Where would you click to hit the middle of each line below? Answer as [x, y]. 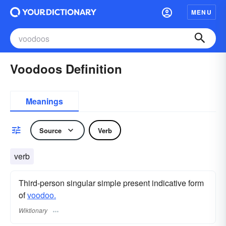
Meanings [44, 101]
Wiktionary [33, 210]
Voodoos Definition [66, 69]
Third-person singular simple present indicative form [111, 183]
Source [50, 130]
